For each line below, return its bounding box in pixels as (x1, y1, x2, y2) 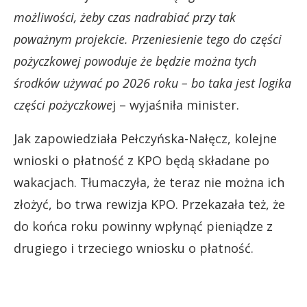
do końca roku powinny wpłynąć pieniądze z (14, 217, 273, 234)
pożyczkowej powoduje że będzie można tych (14, 52, 256, 69)
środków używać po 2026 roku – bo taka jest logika (14, 74, 291, 91)
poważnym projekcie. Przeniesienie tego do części (14, 30, 282, 47)
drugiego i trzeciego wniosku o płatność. (14, 239, 254, 256)
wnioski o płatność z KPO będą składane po (14, 151, 269, 169)
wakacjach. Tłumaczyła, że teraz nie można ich (14, 173, 284, 191)
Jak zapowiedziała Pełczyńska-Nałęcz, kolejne (14, 130, 277, 147)
